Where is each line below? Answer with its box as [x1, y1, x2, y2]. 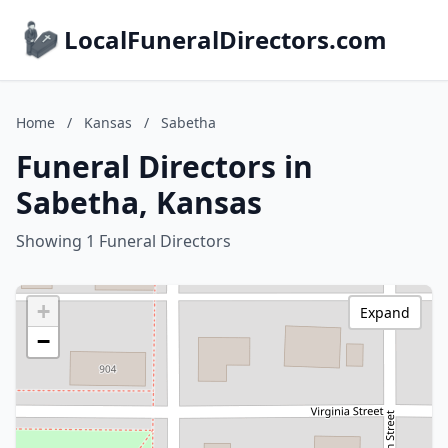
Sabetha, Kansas [16, 182, 262, 223]
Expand [360, 303, 410, 322]
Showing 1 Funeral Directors [16, 230, 231, 252]
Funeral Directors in [16, 146, 313, 187]
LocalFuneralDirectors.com [64, 23, 387, 56]
